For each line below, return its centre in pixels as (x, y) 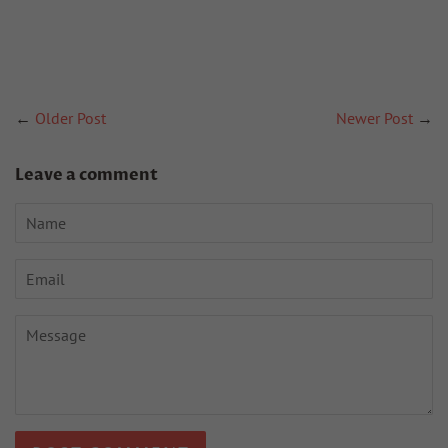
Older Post (70, 117)
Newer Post (374, 117)
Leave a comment (86, 174)
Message (45, 327)
